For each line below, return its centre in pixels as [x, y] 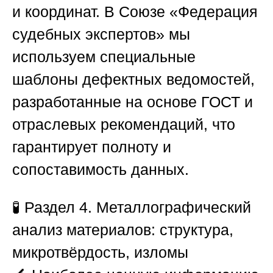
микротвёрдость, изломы [100, 253]
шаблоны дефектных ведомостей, [133, 80]
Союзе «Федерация [188, 12]
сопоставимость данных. [101, 170]
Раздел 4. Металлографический [138, 207]
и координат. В [66, 12]
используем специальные [104, 57]
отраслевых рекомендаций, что [124, 125]
